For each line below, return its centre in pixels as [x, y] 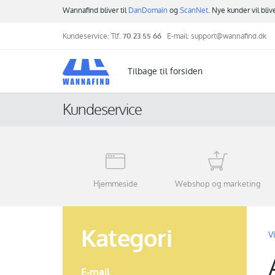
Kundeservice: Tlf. [93, 36]
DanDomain [148, 10]
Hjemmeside [115, 184]
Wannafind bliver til [95, 10]
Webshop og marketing [218, 184]
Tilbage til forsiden [165, 71]
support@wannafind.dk [229, 36]
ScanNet [194, 10]
